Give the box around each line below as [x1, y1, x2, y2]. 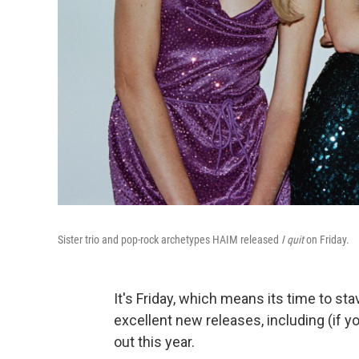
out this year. [114, 333, 195, 350]
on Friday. [306, 233, 349, 246]
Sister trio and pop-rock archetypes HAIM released [58, 233, 281, 246]
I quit [281, 233, 306, 246]
